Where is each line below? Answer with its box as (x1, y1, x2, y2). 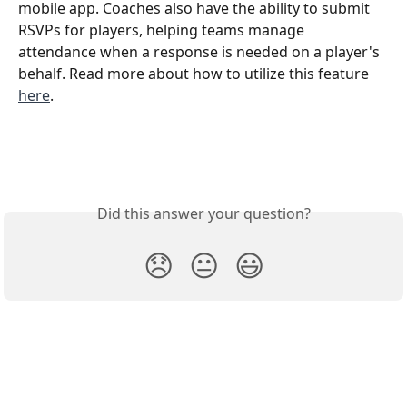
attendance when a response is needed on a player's (18, 41, 383, 62)
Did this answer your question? (96, 203, 311, 224)
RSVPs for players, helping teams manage (18, 19, 308, 40)
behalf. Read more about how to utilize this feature (18, 63, 372, 84)
